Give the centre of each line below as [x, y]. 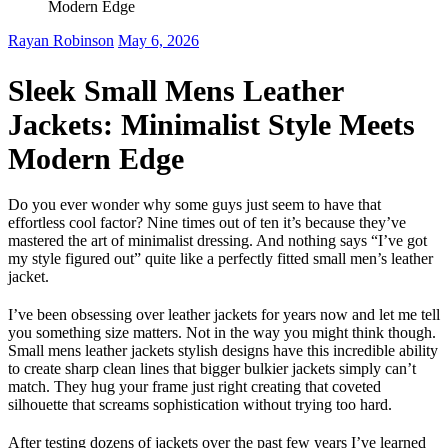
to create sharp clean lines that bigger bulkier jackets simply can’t [212, 369]
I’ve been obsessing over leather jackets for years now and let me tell [224, 315]
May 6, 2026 [158, 40]
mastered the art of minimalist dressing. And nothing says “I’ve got [217, 241]
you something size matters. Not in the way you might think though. [222, 333]
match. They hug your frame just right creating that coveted [194, 387]
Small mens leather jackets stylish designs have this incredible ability [223, 351]
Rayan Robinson [61, 40]
